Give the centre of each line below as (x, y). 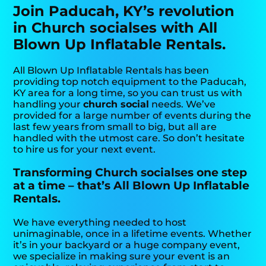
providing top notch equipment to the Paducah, (130, 82)
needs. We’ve (183, 104)
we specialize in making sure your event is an (122, 256)
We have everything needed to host (100, 222)
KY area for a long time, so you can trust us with (128, 93)
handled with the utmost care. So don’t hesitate (129, 138)
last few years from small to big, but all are (115, 127)
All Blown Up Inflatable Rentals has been (111, 71)
